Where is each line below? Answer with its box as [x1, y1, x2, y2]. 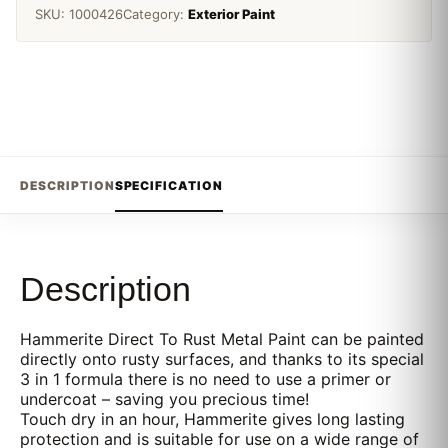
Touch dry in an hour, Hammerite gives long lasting [20, 409, 405, 429]
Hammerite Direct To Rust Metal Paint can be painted [20, 329, 424, 349]
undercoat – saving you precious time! [20, 389, 309, 409]
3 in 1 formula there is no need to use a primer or [20, 369, 391, 389]
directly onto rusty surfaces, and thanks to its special [20, 349, 424, 369]
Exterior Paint [188, 6, 275, 22]
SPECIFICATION [114, 177, 224, 193]
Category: [123, 6, 188, 22]
